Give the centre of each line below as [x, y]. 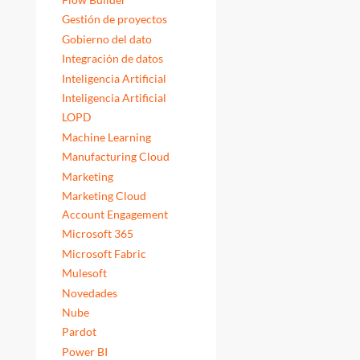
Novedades [90, 292]
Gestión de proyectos [115, 19]
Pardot [80, 332]
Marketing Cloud [104, 195]
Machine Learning [107, 137]
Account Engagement [115, 214]
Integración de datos [113, 59]
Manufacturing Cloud [116, 157]
